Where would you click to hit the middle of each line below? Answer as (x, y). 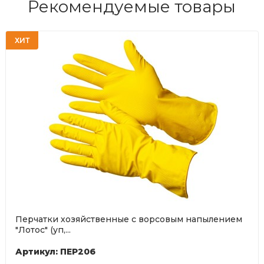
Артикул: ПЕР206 (55, 252)
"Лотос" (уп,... (43, 230)
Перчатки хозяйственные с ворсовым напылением (128, 220)
